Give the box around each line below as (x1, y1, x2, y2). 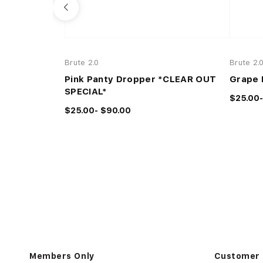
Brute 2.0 (65, 58, 99, 68)
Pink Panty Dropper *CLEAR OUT (65, 74, 217, 85)
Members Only (29, 251, 95, 261)
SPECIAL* (65, 86, 107, 97)
